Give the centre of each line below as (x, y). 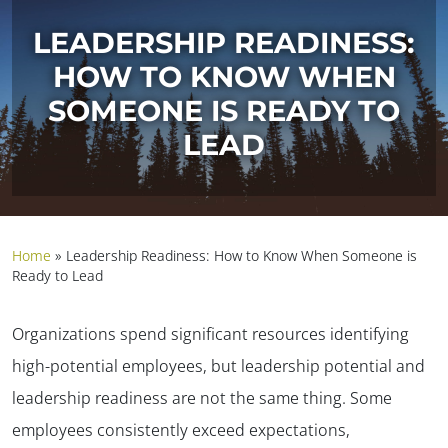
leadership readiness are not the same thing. (181, 397)
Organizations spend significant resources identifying (210, 333)
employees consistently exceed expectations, (181, 429)
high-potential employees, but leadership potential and (218, 365)
